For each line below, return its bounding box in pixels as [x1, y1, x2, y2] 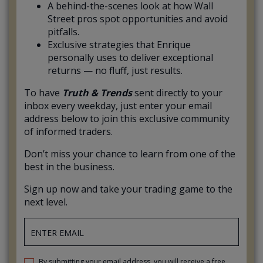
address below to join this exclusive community [24, 112, 230, 126]
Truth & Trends [62, 86, 132, 100]
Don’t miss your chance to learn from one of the [24, 147, 235, 161]
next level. [24, 195, 68, 209]
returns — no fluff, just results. [48, 64, 183, 77]
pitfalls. [48, 25, 79, 39]
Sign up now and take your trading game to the [24, 183, 232, 196]
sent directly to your [132, 86, 222, 100]
